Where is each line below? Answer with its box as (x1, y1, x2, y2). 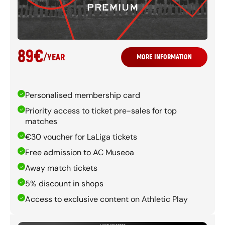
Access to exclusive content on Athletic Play (25, 194, 188, 205)
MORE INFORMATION (137, 53, 192, 62)
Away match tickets (25, 163, 97, 174)
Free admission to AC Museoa (25, 147, 134, 158)
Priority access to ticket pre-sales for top (25, 105, 177, 117)
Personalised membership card (25, 90, 140, 101)
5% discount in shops (25, 178, 103, 189)
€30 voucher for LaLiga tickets (25, 132, 137, 143)
